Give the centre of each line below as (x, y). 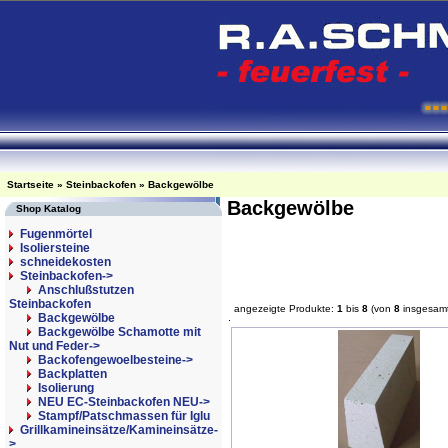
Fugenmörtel (56, 234)
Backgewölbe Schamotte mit (119, 332)
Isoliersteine (55, 248)
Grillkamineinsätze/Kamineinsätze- (119, 430)
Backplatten (72, 374)
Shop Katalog (48, 208)
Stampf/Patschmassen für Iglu (124, 416)
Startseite (30, 184)
